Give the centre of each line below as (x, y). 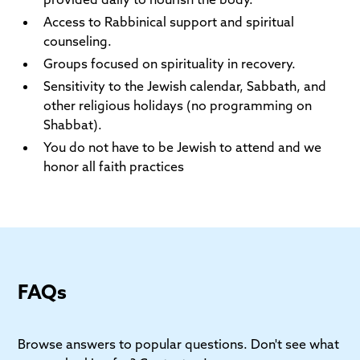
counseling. (78, 41)
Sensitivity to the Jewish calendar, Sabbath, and (185, 86)
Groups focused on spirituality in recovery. (170, 63)
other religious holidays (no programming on (178, 105)
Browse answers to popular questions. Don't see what (179, 344)
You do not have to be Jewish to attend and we (183, 147)
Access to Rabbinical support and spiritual (169, 21)
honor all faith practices (114, 166)
